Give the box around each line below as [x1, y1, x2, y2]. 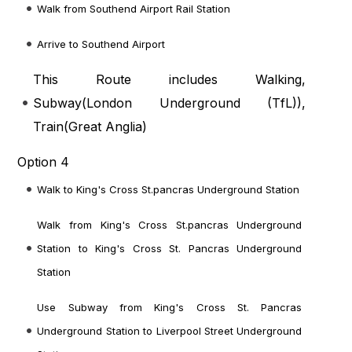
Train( [33, 119, 69, 135]
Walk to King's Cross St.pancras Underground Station [37, 183, 300, 196]
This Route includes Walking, [33, 71, 306, 88]
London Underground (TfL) [86, 95, 298, 112]
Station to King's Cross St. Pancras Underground [37, 242, 302, 255]
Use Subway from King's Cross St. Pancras [37, 301, 302, 314]
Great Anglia [68, 119, 143, 135]
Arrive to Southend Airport [37, 38, 166, 51]
